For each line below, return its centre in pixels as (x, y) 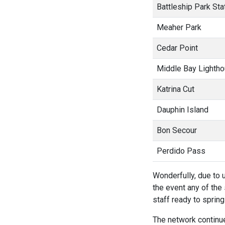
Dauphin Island (183, 110)
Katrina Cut (176, 89)
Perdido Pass (181, 151)
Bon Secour (177, 131)
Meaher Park (179, 28)
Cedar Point (177, 48)
